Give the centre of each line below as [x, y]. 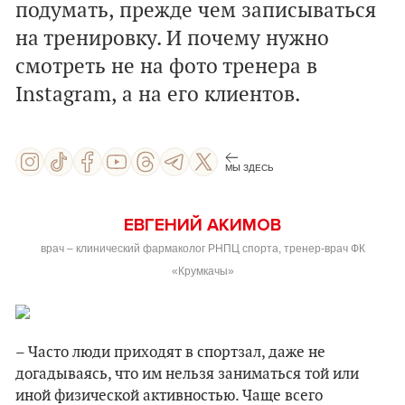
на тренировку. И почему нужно [172, 39]
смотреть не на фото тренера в [166, 67]
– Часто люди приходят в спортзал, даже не [170, 353]
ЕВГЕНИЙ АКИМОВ [202, 225]
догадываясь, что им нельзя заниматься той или [187, 374]
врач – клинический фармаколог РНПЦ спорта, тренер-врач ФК [202, 249]
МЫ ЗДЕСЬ [250, 167]
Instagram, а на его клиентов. [158, 95]
